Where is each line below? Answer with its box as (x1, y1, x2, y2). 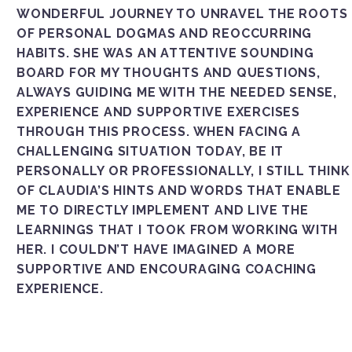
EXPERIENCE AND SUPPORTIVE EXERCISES (16, 104, 300, 119)
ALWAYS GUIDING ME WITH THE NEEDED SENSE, (16, 84, 337, 100)
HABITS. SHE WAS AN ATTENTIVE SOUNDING (16, 45, 314, 60)
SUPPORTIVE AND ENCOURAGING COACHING (16, 261, 317, 277)
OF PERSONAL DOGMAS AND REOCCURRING (16, 25, 313, 41)
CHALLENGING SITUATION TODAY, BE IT (16, 143, 284, 159)
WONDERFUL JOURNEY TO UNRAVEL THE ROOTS (16, 5, 348, 21)
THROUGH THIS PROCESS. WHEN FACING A (16, 123, 301, 139)
